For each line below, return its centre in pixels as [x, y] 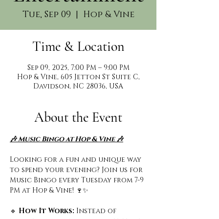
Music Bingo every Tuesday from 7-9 [78, 180]
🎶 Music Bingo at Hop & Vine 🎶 [66, 139]
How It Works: [46, 211]
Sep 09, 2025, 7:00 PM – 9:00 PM [78, 68]
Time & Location [78, 46]
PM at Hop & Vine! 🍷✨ [49, 190]
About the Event [78, 117]
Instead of [97, 211]
